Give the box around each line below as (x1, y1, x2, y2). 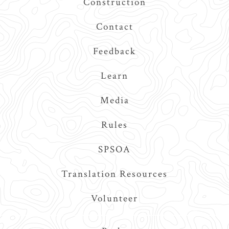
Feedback (93, 44, 136, 58)
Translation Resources (61, 167, 168, 180)
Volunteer (91, 192, 138, 205)
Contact (96, 20, 133, 33)
